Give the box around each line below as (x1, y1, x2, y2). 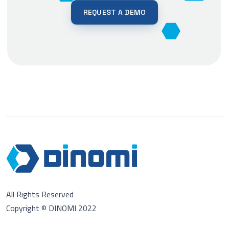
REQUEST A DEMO (83, 7, 146, 17)
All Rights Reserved (6, 187, 74, 202)
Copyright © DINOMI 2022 (6, 200, 97, 216)
